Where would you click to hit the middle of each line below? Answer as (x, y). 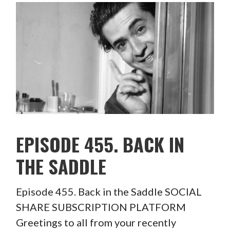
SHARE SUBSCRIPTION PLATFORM (101, 207)
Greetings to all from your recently (96, 223)
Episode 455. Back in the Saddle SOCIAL (109, 192)
